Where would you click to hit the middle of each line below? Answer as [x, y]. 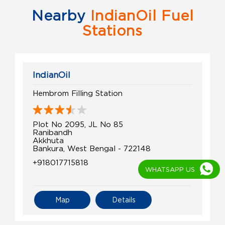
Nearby [59, 16]
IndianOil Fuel [140, 16]
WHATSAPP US [170, 169]
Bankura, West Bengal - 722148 [92, 148]
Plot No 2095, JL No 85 [78, 124]
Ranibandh [52, 132]
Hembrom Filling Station [78, 93]
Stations [113, 31]
